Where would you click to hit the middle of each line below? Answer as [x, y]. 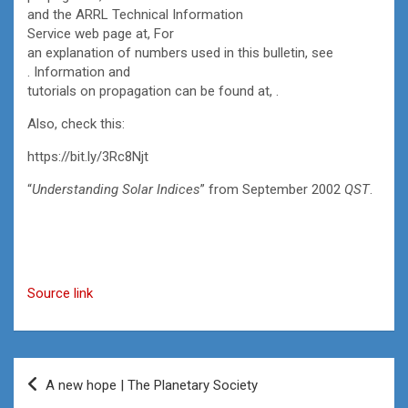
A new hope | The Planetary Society [152, 385]
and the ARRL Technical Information [135, 14]
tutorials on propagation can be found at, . [153, 91]
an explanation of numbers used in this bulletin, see [180, 52]
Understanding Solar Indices [116, 189]
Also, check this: [76, 123]
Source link [60, 293]
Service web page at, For [101, 33]
